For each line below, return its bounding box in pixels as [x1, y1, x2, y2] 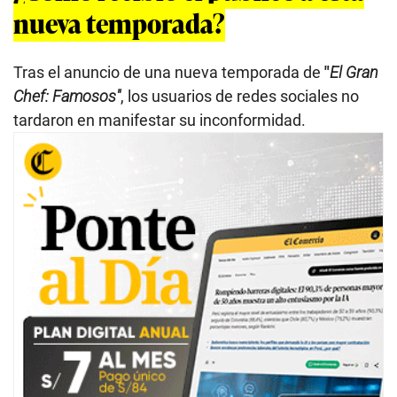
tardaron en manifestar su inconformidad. [13, 110, 306, 129]
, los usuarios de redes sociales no [121, 86, 359, 105]
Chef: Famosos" [13, 86, 121, 105]
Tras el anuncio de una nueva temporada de [13, 62, 324, 82]
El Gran [330, 62, 378, 82]
